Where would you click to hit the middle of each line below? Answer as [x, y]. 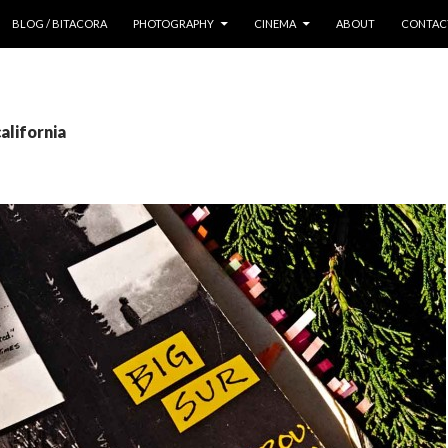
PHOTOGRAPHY [173, 23]
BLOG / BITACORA [59, 23]
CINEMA [275, 23]
